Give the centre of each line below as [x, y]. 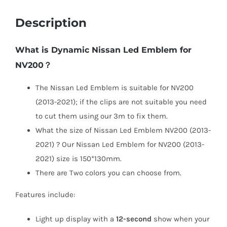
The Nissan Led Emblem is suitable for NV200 [114, 87]
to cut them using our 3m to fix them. [101, 116]
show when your [180, 219]
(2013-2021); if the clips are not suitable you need [121, 102]
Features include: [45, 194]
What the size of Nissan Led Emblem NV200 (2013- [123, 130]
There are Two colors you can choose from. [108, 173]
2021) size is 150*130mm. [78, 158]
